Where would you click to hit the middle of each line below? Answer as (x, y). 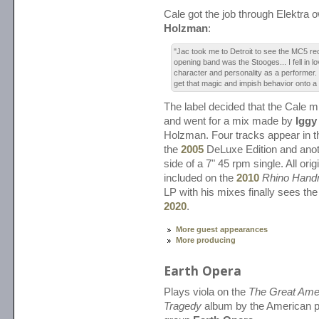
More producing (206, 240)
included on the (200, 178)
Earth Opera (203, 271)
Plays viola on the (206, 292)
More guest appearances (222, 230)
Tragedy (183, 307)
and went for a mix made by (230, 121)
